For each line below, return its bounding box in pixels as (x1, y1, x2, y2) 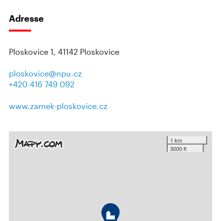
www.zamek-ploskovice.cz (9, 101, 108, 110)
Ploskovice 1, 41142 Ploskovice (9, 47, 119, 56)
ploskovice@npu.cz (9, 69, 82, 78)
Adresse (9, 13, 44, 24)
